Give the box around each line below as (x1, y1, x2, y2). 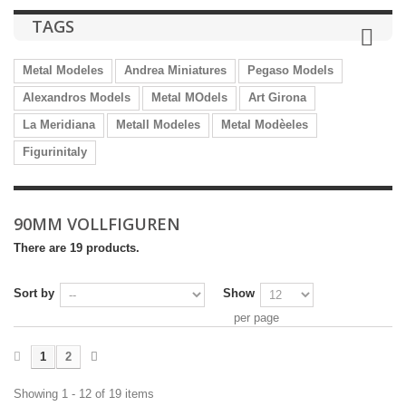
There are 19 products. (14, 241, 140, 255)
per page (234, 311, 279, 324)
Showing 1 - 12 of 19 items (14, 387, 154, 401)
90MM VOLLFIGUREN (14, 213, 185, 235)
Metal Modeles (23, 63, 103, 77)
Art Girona (248, 91, 306, 104)
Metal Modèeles (221, 118, 308, 131)
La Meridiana (23, 118, 95, 131)
